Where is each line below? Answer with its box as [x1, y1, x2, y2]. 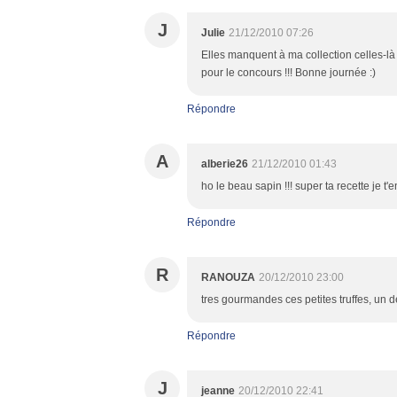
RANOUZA [201, 271, 255, 284]
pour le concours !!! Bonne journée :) [201, 66, 376, 79]
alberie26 [201, 158, 248, 170]
